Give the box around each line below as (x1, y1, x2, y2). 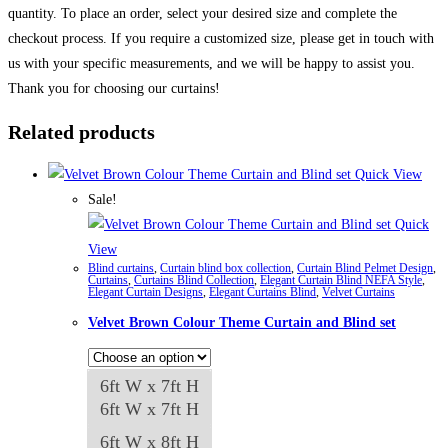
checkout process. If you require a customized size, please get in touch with (8, 31, 434, 47)
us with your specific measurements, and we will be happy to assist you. (8, 56, 415, 72)
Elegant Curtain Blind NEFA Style (260, 273, 422, 288)
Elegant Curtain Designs (88, 285, 203, 300)
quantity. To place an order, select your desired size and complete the (8, 6, 397, 22)
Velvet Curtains (322, 285, 395, 300)
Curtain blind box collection (160, 261, 291, 276)
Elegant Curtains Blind (209, 285, 316, 300)
